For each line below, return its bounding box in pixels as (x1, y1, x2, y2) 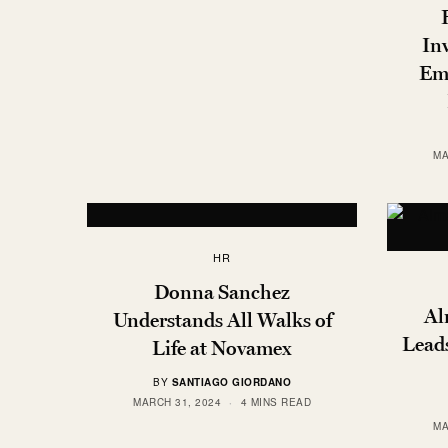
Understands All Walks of (112, 308, 332, 333)
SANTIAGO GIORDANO (171, 375, 291, 390)
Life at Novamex (152, 336, 292, 361)
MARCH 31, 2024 (133, 395, 221, 410)
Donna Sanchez (154, 280, 290, 305)
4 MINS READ (240, 395, 311, 410)
